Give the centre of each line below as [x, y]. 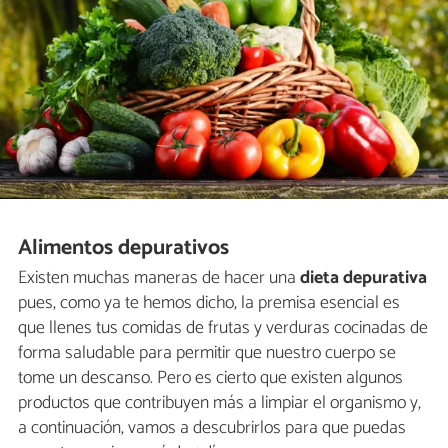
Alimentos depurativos [124, 247]
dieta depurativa [361, 278]
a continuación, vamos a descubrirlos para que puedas [212, 428]
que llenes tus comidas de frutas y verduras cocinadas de [223, 328]
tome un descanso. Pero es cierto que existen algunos [210, 378]
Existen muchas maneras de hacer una [157, 278]
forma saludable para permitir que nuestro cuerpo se [207, 353]
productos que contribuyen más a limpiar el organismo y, [219, 403]
